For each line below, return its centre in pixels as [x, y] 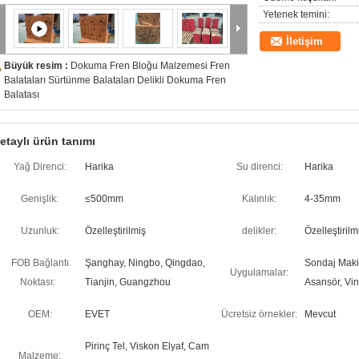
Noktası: [38, 282]
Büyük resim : [37, 66]
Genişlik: [40, 199]
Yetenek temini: [296, 14]
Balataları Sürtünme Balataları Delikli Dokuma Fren [115, 80]
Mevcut [320, 314]
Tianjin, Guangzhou [128, 282]
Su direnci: [259, 167]
